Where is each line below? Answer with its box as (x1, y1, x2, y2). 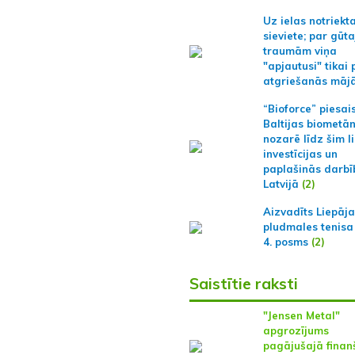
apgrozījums (262, 324, 329, 338)
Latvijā (262, 177, 299, 191)
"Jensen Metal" (262, 309, 340, 323)
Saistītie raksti (189, 274, 298, 294)
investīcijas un (262, 147, 338, 161)
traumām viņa (262, 44, 337, 58)
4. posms (262, 235, 308, 249)
